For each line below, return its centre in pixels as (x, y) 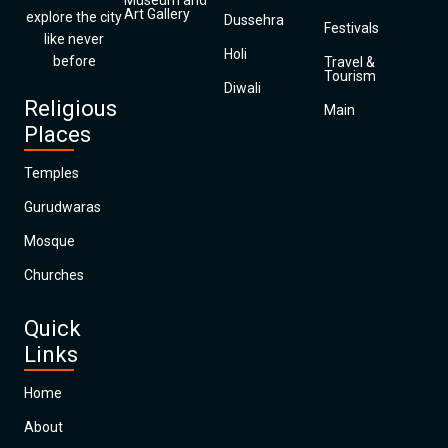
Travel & (349, 62)
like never (74, 39)
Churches (54, 275)
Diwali (242, 88)
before (74, 61)
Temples (51, 173)
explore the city (74, 17)
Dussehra (254, 20)
